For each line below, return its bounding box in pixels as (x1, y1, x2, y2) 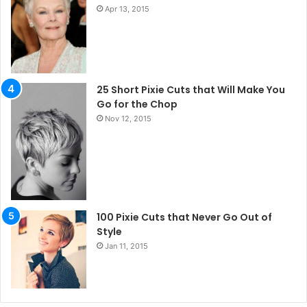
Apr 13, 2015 (105, 3, 149, 14)
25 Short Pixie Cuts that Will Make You (97, 83, 285, 97)
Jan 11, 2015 (105, 241, 148, 251)
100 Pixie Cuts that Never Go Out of (97, 210, 272, 225)
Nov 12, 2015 (105, 114, 151, 124)
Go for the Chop (97, 97, 177, 112)
